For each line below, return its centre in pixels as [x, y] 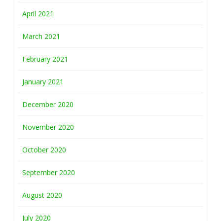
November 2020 [48, 127]
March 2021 [41, 36]
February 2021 [45, 59]
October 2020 [44, 150]
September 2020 [49, 172]
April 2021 [38, 14]
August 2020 [42, 195]
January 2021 [43, 82]
